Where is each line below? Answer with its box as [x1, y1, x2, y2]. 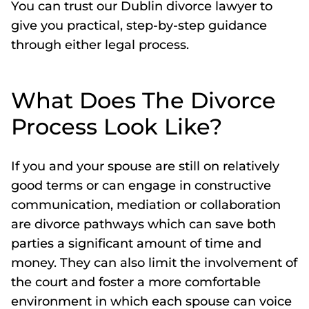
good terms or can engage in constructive [11, 178, 271, 193]
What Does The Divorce [11, 87, 276, 114]
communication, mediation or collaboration [11, 197, 281, 212]
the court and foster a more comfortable [11, 275, 261, 290]
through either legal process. [11, 37, 189, 52]
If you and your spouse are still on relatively [11, 159, 279, 174]
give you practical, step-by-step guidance [11, 18, 267, 33]
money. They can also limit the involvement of [11, 255, 297, 270]
